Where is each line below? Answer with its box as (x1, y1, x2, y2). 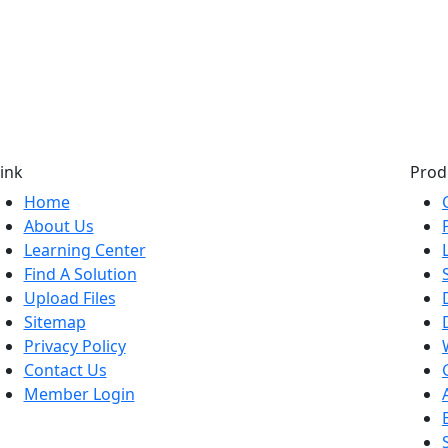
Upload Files (23, 286, 116, 309)
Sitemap (23, 310, 86, 333)
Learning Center (23, 238, 146, 261)
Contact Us (23, 358, 107, 381)
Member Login (23, 382, 135, 405)
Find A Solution (23, 262, 137, 285)
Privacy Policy (23, 334, 126, 357)
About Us (23, 214, 94, 237)
